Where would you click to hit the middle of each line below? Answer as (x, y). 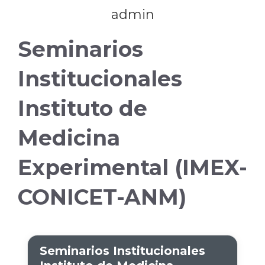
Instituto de (83, 108)
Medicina (69, 138)
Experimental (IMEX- (132, 167)
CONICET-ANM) (102, 197)
